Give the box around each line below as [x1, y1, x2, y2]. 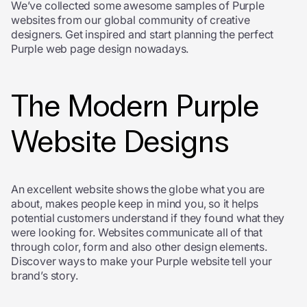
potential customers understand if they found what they [11, 211, 285, 225]
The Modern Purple [11, 88, 259, 125]
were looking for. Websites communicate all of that [11, 225, 263, 239]
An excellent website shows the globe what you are [11, 182, 265, 196]
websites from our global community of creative [11, 13, 250, 27]
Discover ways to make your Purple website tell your [11, 254, 272, 268]
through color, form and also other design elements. [11, 240, 267, 254]
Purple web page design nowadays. [11, 42, 189, 56]
